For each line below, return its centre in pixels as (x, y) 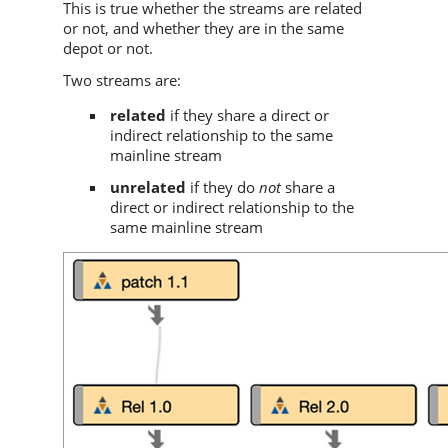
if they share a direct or (247, 114)
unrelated (148, 186)
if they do (222, 186)
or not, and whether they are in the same (203, 27)
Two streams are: (122, 79)
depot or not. (108, 47)
